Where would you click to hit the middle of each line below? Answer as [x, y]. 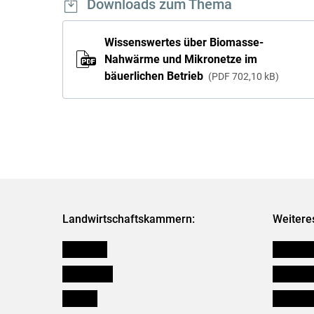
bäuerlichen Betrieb [155, 76]
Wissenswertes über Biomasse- [184, 42]
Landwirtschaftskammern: [128, 219]
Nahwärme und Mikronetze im [180, 59]
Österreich [84, 248]
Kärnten [80, 298]
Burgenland [87, 272]
